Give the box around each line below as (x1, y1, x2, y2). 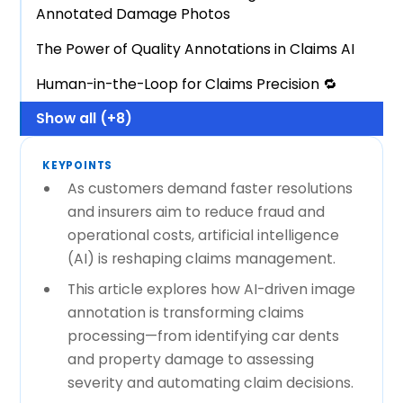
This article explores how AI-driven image (67, 278, 355, 300)
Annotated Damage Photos (36, 4, 231, 25)
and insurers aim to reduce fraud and (67, 201, 325, 222)
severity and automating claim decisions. (67, 372, 354, 393)
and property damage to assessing (67, 348, 314, 370)
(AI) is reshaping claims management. (67, 247, 336, 269)
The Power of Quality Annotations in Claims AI (36, 38, 355, 59)
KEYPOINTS (42, 157, 113, 173)
